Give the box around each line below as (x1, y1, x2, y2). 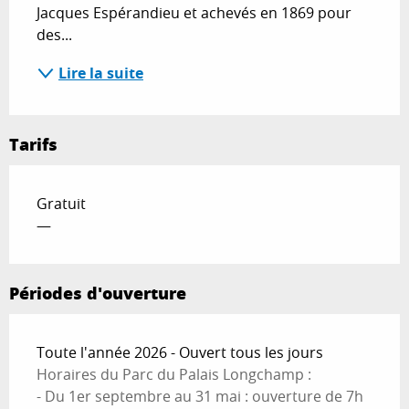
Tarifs (9, 131, 58, 156)
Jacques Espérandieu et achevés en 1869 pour (37, 2, 351, 23)
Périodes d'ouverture (9, 280, 186, 305)
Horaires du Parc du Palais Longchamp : (37, 363, 311, 384)
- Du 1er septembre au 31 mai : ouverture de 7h (37, 385, 363, 406)
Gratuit (37, 193, 86, 214)
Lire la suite (58, 62, 143, 83)
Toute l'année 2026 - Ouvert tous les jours (37, 341, 323, 362)
